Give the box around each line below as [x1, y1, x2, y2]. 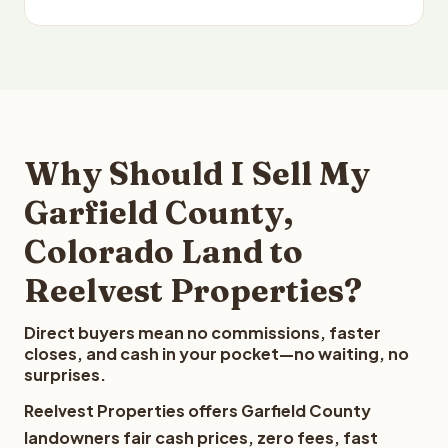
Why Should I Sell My [24, 154, 370, 193]
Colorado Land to [24, 232, 303, 271]
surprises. [24, 364, 106, 385]
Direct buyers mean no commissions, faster [24, 322, 381, 343]
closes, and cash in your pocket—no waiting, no [24, 343, 409, 364]
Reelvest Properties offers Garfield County [24, 400, 371, 421]
